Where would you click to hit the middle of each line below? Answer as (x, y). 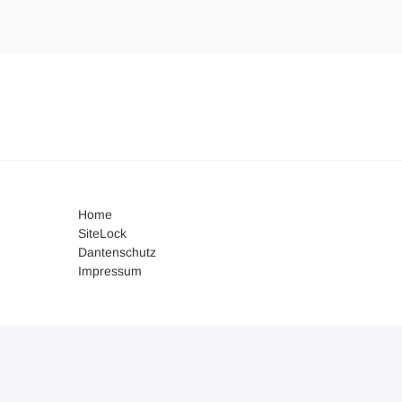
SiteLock (102, 233)
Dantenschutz (117, 252)
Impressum (110, 271)
